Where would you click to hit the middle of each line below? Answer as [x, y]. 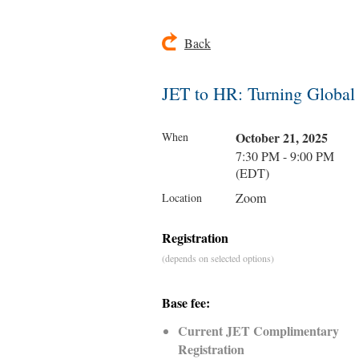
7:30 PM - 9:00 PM [285, 156]
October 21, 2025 [282, 137]
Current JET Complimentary [258, 331]
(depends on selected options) [218, 258]
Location [182, 198]
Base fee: [186, 303]
